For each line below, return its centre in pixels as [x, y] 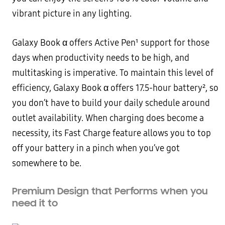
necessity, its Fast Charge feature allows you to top [111, 134]
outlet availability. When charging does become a [108, 119]
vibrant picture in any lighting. [72, 14]
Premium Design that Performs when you [110, 191]
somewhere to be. [47, 164]
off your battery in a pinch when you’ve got [96, 149]
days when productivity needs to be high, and [101, 58]
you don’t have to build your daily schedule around [111, 103]
